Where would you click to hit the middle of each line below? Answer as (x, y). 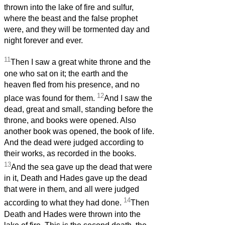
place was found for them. (50, 98)
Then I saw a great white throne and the (81, 62)
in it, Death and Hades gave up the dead (76, 178)
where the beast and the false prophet (71, 19)
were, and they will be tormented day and (77, 30)
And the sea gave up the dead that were (82, 167)
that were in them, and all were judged (72, 189)
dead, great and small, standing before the (79, 109)
